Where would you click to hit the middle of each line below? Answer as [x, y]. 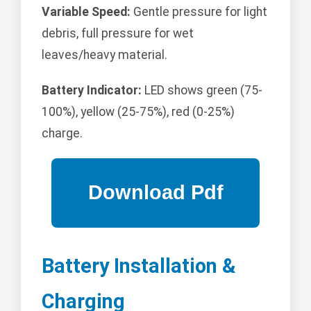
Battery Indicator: [92, 90]
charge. [62, 133]
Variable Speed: [86, 11]
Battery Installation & [139, 266]
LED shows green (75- [202, 90]
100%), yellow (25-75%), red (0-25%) [138, 111]
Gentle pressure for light [199, 11]
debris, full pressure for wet [118, 33]
